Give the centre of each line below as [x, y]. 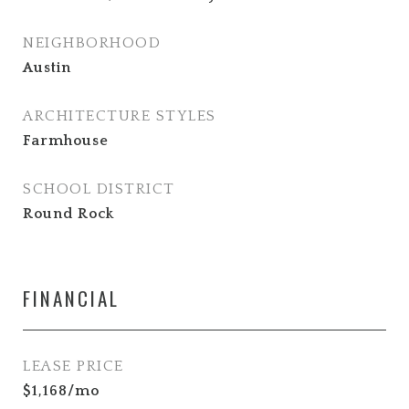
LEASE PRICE [73, 366]
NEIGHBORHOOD [92, 42]
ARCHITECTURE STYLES [120, 115]
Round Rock [68, 213]
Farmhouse [66, 140]
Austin [47, 67]
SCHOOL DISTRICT [99, 189]
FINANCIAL [71, 298]
